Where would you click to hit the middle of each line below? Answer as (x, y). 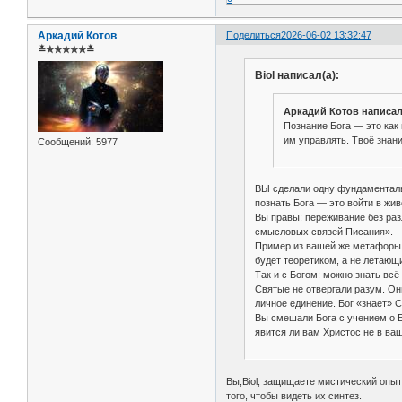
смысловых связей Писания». (323, 232)
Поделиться (254, 35)
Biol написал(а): (297, 76)
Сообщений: (66, 141)
